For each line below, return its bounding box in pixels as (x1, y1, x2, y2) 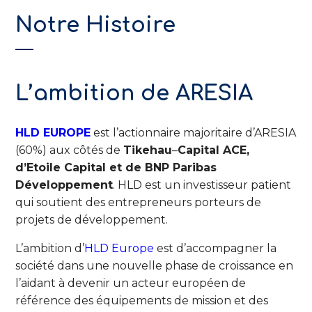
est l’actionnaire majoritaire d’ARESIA (91, 125, 297, 139)
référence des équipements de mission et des (15, 293, 269, 307)
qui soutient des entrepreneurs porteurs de (15, 195, 262, 209)
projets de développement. (15, 212, 169, 226)
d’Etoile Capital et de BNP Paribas (15, 160, 217, 174)
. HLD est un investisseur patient (113, 178, 292, 192)
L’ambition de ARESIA (15, 81, 253, 105)
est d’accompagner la (154, 241, 277, 255)
